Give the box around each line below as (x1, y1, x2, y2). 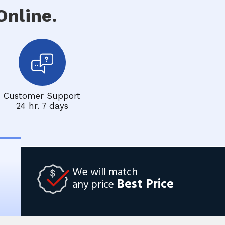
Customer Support (4, 91, 80, 101)
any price (72, 176, 117, 193)
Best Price (117, 174, 174, 195)
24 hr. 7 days (16, 101, 68, 111)
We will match (72, 164, 138, 181)
